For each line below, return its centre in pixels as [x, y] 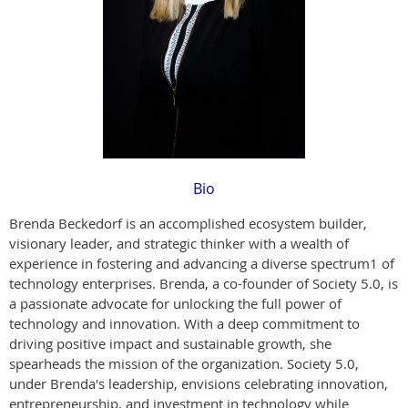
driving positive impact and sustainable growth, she [170, 343]
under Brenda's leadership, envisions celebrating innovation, [199, 383]
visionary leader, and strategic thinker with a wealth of [179, 243]
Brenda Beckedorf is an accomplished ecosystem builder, [188, 223]
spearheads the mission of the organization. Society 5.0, [184, 363]
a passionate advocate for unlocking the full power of [175, 303]
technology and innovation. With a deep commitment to [184, 323]
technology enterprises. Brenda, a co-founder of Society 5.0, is [204, 283]
